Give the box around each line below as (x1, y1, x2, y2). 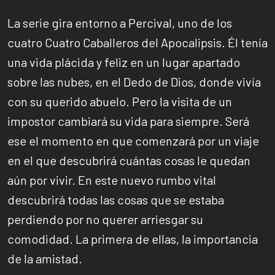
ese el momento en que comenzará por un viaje (7, 133, 259, 148)
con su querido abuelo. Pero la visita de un (7, 93, 232, 109)
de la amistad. (7, 250, 82, 266)
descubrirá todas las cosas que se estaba (7, 192, 224, 207)
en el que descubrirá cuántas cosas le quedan (7, 152, 250, 168)
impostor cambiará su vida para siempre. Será (7, 113, 249, 128)
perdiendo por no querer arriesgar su (7, 211, 203, 227)
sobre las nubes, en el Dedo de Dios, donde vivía (7, 74, 261, 89)
